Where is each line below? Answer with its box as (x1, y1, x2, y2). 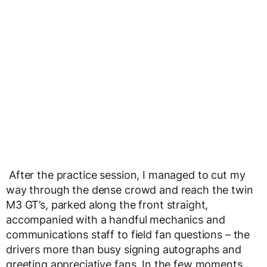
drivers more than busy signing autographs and (6, 243, 241, 256)
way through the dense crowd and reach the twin (6, 183, 253, 196)
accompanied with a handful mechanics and (6, 213, 225, 226)
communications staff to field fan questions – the (6, 228, 250, 241)
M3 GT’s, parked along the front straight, (6, 198, 209, 211)
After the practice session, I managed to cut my (9, 168, 246, 181)
